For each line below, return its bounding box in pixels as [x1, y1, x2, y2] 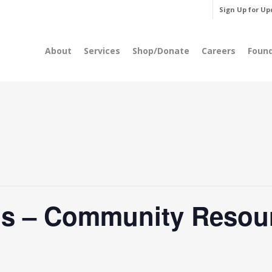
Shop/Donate [132, 45, 189, 56]
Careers [202, 45, 236, 56]
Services [84, 45, 120, 56]
